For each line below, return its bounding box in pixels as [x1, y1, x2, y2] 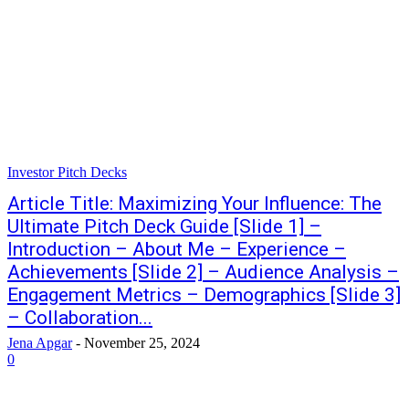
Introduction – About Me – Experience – [7, 238, 346, 260]
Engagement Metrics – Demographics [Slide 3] [7, 284, 401, 306]
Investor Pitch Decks [7, 164, 127, 180]
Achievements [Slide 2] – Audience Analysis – [7, 261, 399, 283]
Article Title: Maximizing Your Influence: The [7, 193, 382, 215]
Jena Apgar [7, 335, 72, 351]
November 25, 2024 [84, 335, 200, 351]
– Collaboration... [7, 307, 152, 329]
